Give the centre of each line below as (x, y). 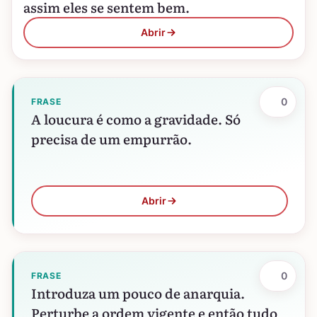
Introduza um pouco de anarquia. (138, 293)
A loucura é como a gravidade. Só (136, 119)
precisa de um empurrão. (111, 139)
